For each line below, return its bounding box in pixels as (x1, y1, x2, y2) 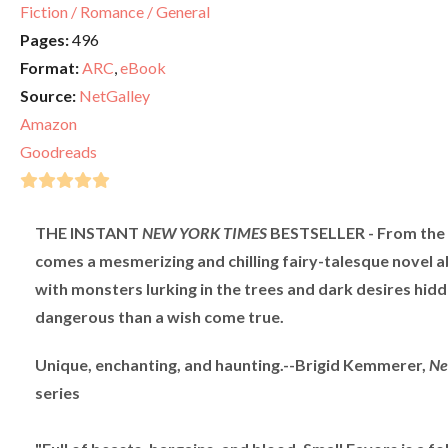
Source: (20, 85, 76, 105)
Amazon (20, 113, 77, 133)
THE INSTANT (35, 222, 142, 242)
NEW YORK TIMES (142, 222, 267, 242)
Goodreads (20, 141, 97, 161)
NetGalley (79, 85, 150, 105)
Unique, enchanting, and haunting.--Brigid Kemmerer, (35, 354, 429, 374)
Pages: (20, 29, 69, 49)
